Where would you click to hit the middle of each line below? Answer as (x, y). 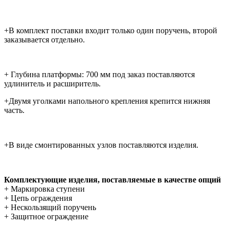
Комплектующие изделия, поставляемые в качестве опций (112, 180)
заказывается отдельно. (44, 40)
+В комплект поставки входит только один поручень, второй (111, 31)
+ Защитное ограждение (46, 217)
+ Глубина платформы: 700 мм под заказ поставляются (99, 75)
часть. (14, 110)
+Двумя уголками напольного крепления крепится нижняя (107, 101)
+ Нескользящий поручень (50, 208)
